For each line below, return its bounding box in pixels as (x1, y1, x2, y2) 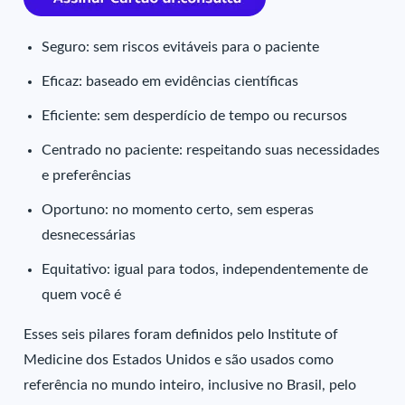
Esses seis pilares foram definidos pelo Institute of (24, 327, 339, 343)
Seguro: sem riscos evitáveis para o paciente (42, 40, 320, 55)
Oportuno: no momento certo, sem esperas (42, 202, 315, 218)
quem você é (42, 287, 122, 303)
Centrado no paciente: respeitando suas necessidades (42, 143, 381, 158)
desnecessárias (42, 228, 137, 243)
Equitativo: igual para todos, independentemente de (42, 262, 369, 278)
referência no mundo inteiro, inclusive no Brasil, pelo (24, 378, 357, 393)
